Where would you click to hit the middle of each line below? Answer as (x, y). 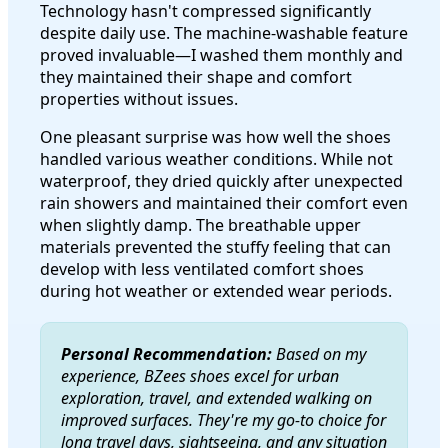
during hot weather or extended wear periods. (216, 290)
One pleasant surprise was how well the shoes (215, 136)
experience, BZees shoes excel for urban (200, 375)
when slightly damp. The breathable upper (200, 224)
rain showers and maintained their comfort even (224, 202)
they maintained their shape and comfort (196, 76)
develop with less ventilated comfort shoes (202, 268)
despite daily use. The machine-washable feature (224, 32)
